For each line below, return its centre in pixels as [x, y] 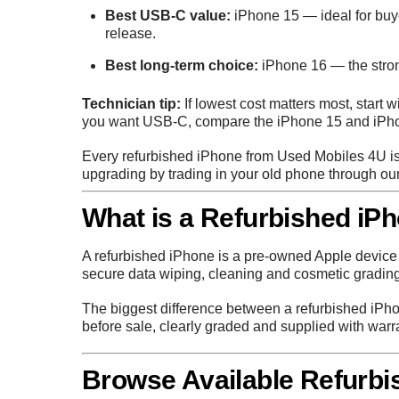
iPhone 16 [294, 66]
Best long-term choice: [181, 66]
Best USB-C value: [167, 16]
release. [130, 34]
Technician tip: [131, 103]
